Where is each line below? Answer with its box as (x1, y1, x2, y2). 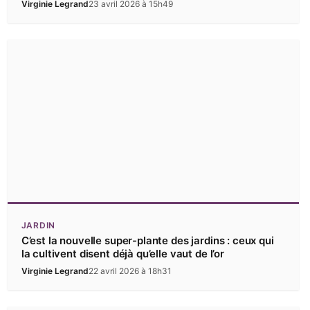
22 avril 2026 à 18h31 (88, 266, 172, 277)
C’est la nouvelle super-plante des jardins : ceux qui (21, 234, 274, 248)
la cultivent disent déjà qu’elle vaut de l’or (21, 247, 224, 261)
